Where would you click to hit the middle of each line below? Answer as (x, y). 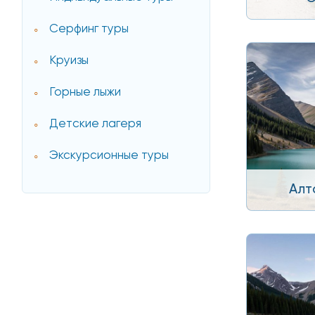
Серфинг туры (89, 30)
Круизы (69, 61)
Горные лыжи (85, 93)
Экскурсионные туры (109, 156)
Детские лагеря (96, 124)
